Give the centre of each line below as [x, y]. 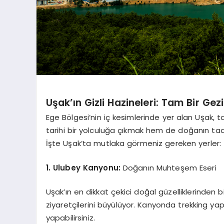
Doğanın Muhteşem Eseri [168, 167]
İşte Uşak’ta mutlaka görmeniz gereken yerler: [133, 143]
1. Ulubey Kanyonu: [83, 167]
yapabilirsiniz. [70, 218]
